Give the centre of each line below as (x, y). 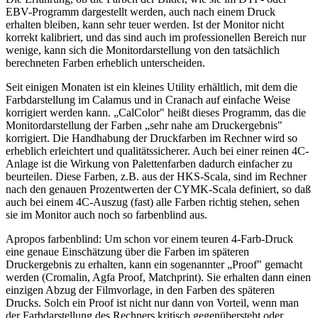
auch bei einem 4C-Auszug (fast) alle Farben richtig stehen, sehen (153, 202)
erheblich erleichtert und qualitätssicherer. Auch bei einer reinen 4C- (157, 150)
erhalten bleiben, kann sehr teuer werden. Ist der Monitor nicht (145, 24)
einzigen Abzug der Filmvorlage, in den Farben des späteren (140, 290)
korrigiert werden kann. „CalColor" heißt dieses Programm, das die (156, 112)
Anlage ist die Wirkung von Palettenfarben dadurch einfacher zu (149, 163)
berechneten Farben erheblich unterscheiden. (105, 62)
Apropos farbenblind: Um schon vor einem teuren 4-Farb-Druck (149, 238)
